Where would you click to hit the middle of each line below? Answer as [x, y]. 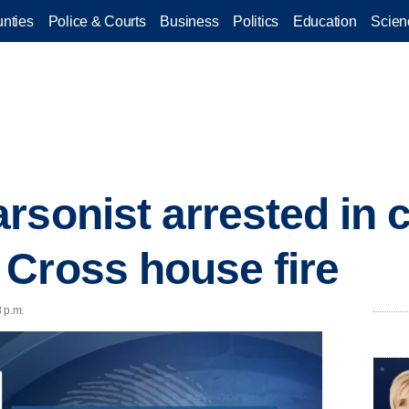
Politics [256, 21]
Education [325, 21]
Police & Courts [97, 21]
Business [189, 21]
